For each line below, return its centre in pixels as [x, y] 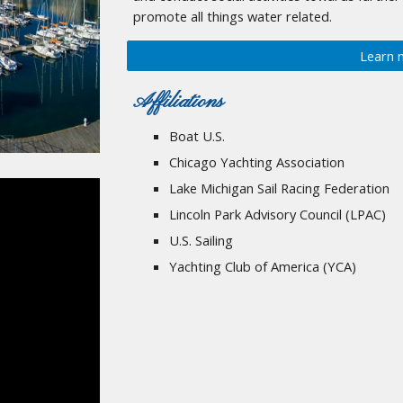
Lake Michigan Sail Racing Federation [280, 188]
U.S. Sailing [201, 240]
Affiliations [179, 102]
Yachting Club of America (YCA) [263, 266]
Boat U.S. [197, 135]
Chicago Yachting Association [257, 161]
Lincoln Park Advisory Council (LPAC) [278, 214]
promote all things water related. [233, 16]
